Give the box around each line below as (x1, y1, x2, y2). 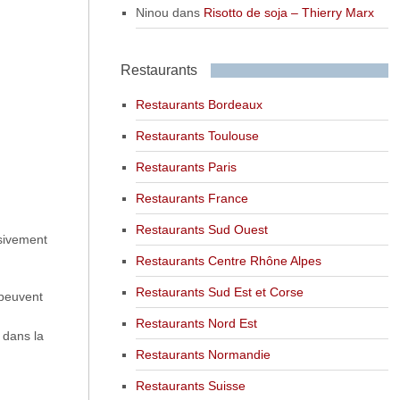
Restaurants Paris (135, 159, 237, 174)
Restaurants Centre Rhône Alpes (135, 253, 321, 268)
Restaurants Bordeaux (135, 96, 262, 112)
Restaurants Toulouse (135, 128, 259, 143)
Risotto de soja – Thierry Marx (203, 4, 374, 20)
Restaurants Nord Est (135, 315, 257, 330)
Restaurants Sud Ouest (135, 221, 268, 237)
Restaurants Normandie (135, 346, 271, 362)
